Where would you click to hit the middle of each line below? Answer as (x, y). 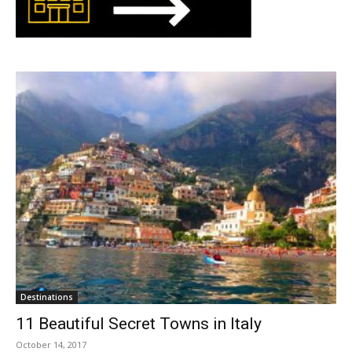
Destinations (47, 297)
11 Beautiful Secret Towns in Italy (139, 323)
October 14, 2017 (51, 344)
